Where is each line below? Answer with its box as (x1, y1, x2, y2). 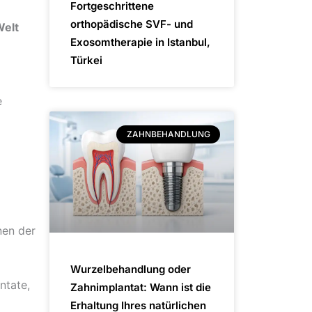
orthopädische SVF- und (70, 17, 193, 31)
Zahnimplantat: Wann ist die (70, 281, 211, 295)
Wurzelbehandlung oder (70, 263, 191, 276)
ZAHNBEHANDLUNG (126, 128, 210, 139)
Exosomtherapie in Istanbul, (70, 35, 210, 49)
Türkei (70, 53, 102, 67)
